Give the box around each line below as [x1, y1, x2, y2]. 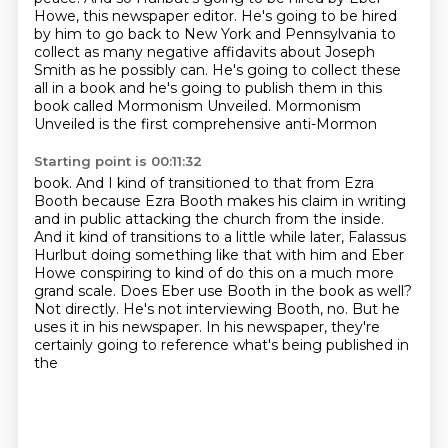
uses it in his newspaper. [33, 318, 206, 336]
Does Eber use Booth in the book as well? [119, 282, 412, 300]
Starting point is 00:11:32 [33, 153, 202, 169]
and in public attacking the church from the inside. [33, 210, 384, 228]
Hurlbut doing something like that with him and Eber [33, 246, 404, 264]
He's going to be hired [240, 7, 397, 25]
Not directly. [33, 300, 123, 318]
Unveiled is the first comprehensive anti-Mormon [33, 115, 377, 133]
